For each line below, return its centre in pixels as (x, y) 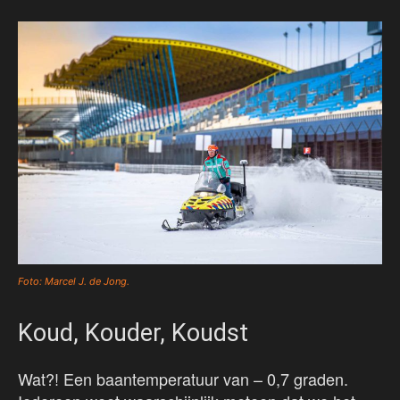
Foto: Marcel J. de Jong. (74, 282)
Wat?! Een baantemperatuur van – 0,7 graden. (183, 379)
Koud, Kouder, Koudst (133, 333)
